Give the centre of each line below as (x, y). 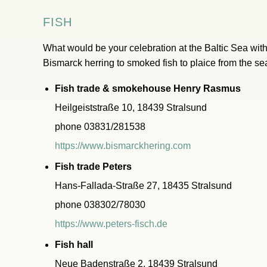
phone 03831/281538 (100, 127)
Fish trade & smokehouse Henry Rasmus (148, 89)
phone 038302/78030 (100, 205)
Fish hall (74, 245)
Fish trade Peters (93, 167)
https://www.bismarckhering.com (123, 146)
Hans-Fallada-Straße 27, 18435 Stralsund (143, 186)
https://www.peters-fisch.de (111, 224)
